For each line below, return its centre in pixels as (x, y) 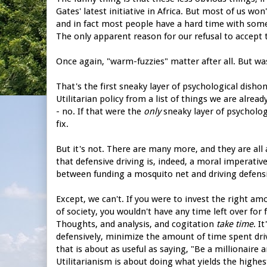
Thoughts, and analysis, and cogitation (136, 224)
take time (235, 224)
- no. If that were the (100, 111)
